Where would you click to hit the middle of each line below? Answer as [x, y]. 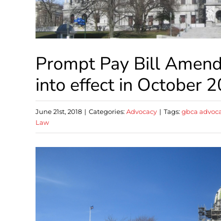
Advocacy [142, 112]
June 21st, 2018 [59, 112]
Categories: [108, 112]
